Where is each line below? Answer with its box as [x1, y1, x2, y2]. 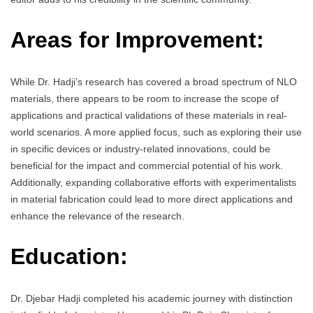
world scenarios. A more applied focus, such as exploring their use [10, 126, 302, 138]
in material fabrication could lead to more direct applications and [10, 193, 293, 205]
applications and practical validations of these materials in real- [10, 109, 287, 121]
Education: [10, 244, 128, 270]
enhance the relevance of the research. [10, 210, 184, 221]
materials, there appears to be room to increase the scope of [10, 92, 279, 104]
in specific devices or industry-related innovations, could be [10, 143, 270, 154]
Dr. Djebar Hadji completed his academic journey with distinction [10, 292, 293, 304]
